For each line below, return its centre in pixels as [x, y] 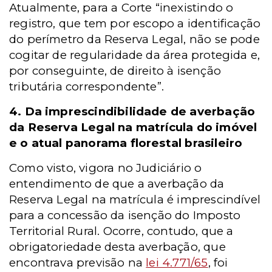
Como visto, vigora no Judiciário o [106, 168]
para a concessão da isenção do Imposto [125, 216]
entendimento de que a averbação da [117, 184]
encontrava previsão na [78, 263]
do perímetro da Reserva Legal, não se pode [134, 39]
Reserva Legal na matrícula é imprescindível [135, 200]
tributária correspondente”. [87, 87]
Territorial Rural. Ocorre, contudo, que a [121, 231]
